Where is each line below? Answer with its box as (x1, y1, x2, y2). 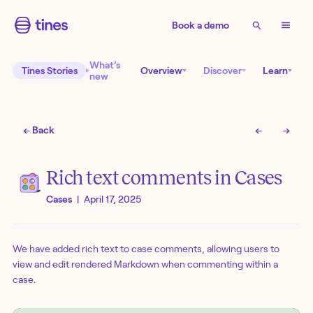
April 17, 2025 (84, 194, 141, 205)
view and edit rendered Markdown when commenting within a (13, 258, 278, 270)
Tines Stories (21, 65, 78, 76)
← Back (23, 124, 55, 136)
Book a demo (172, 20, 229, 31)
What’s (89, 59, 120, 71)
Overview (140, 65, 182, 76)
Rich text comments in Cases (46, 166, 282, 189)
